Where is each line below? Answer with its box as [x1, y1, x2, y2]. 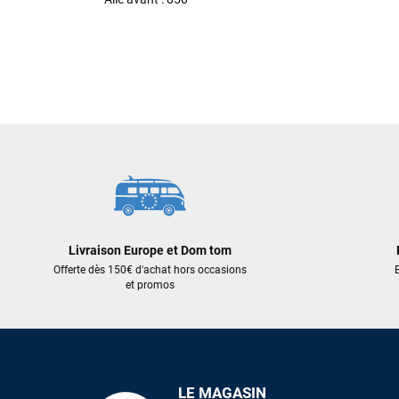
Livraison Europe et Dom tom [68, 243, 232, 258]
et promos [125, 279, 175, 292]
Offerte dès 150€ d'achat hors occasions [53, 264, 247, 277]
